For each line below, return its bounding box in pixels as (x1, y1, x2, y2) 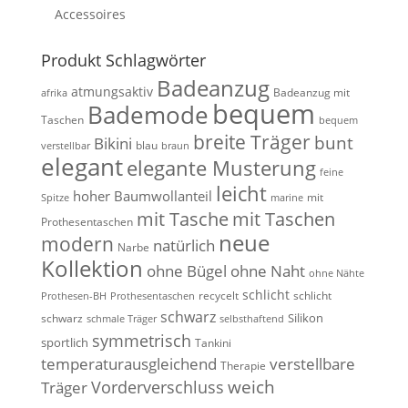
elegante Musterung (126, 154, 316, 181)
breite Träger (192, 127, 311, 155)
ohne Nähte (308, 266, 364, 280)
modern (40, 229, 114, 257)
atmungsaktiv (70, 82, 153, 100)
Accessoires (54, 5, 126, 23)
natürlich (152, 234, 215, 256)
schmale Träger (86, 311, 157, 325)
